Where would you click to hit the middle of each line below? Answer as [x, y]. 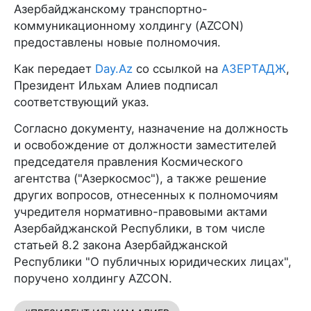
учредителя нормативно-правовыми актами [141, 212]
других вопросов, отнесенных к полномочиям [146, 195]
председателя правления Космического [128, 162]
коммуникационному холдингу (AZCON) [129, 26]
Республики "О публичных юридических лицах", [153, 262]
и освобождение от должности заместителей [145, 145]
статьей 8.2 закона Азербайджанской [121, 245]
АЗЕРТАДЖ [254, 69]
